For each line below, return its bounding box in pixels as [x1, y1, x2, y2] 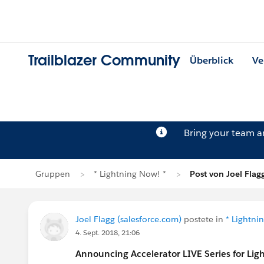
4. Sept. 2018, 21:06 [75, 227, 140, 237]
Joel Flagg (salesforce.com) [75, 214, 181, 225]
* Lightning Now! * [94, 169, 166, 179]
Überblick [190, 54, 233, 67]
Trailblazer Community [28, 51, 180, 70]
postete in [181, 214, 226, 225]
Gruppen [35, 169, 70, 179]
